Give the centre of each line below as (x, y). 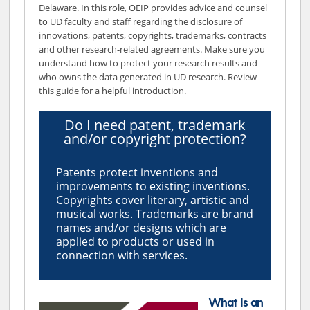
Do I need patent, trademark (155, 125)
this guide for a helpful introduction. (113, 90)
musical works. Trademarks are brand (155, 213)
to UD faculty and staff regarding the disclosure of (141, 21)
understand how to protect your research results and (148, 63)
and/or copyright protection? (155, 138)
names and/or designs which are (142, 227)
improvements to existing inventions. (153, 186)
